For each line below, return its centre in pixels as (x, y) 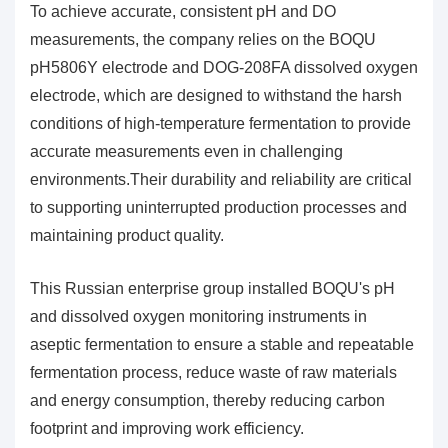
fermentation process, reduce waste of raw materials (213, 372)
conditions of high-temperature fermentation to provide (220, 123)
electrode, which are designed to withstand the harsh (216, 95)
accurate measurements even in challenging (186, 151)
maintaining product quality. (127, 235)
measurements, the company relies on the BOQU (203, 39)
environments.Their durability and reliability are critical (221, 179)
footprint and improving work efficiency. (167, 428)
